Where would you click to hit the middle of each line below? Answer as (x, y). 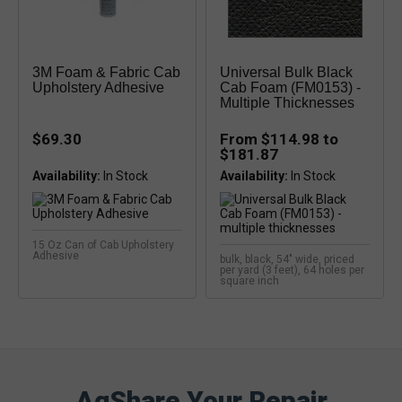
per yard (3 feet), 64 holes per (292, 270)
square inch (249, 281)
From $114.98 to (279, 139)
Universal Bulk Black (286, 72)
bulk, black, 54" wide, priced (287, 259)
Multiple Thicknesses (287, 103)
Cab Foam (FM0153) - (290, 87)
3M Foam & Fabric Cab (106, 72)
